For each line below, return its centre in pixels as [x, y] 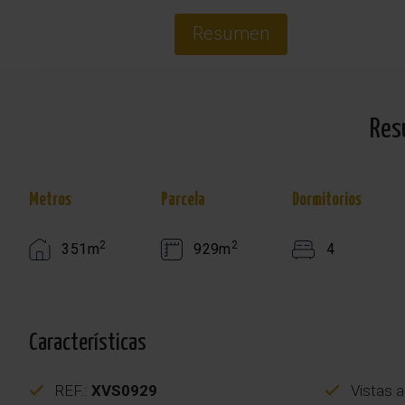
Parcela [183, 200]
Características [88, 343]
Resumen [231, 33]
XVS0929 [124, 390]
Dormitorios [327, 200]
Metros [50, 200]
